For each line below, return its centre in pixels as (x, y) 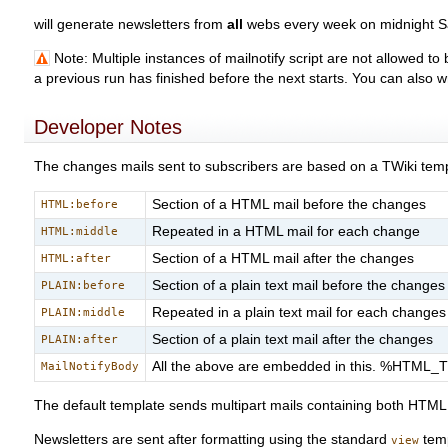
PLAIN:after (80, 340)
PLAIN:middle (83, 313)
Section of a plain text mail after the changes (293, 340)
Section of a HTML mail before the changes (289, 205)
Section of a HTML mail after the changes (283, 259)
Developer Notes (108, 127)
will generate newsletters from (131, 24)
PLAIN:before (83, 286)
